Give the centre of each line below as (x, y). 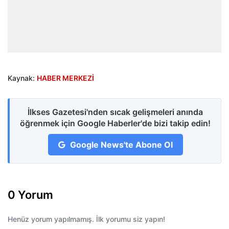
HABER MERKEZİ (65, 78)
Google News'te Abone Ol (120, 145)
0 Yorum (30, 195)
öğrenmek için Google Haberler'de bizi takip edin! (115, 123)
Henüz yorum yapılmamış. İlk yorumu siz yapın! (86, 219)
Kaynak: (22, 78)
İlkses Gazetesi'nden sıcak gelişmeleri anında (115, 112)
